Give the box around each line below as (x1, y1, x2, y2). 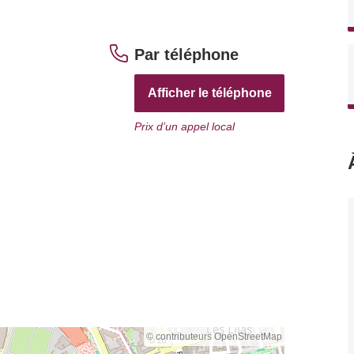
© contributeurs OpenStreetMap (146, 331, 282, 342)
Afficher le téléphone (147, 86, 272, 100)
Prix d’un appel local (134, 120, 235, 133)
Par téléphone (134, 46, 239, 63)
